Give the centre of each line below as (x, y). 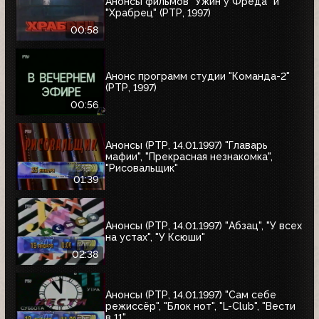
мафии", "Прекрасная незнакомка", (189, 156)
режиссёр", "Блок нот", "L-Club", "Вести (200, 306)
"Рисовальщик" (142, 168)
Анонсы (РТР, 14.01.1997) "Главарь (187, 145)
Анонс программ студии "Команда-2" (198, 76)
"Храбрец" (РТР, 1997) (158, 12)
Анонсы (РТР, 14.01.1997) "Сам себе (191, 294)
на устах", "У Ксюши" (155, 237)
